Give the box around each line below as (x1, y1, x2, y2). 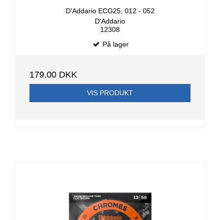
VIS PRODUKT (87, 88, 133, 97)
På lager (100, 40, 129, 48)
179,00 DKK (29, 69, 77, 80)
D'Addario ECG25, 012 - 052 (65, 7, 155, 15)
